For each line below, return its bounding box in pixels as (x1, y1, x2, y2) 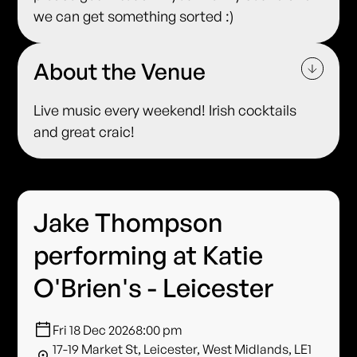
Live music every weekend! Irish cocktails (33, 101, 297, 120)
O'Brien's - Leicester (33, 272, 274, 304)
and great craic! (33, 123, 135, 141)
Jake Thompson (33, 206, 224, 239)
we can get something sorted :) (33, 7, 234, 25)
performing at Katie (33, 239, 264, 272)
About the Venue (33, 57, 206, 86)
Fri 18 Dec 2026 (53, 322, 136, 339)
